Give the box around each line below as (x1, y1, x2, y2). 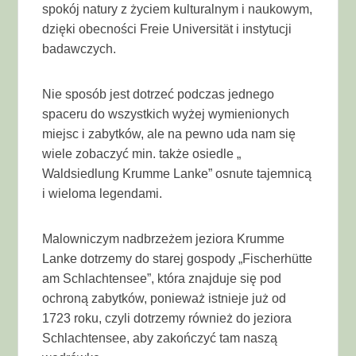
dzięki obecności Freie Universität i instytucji (42, 21, 292, 36)
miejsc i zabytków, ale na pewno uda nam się (42, 126, 296, 141)
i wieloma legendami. (42, 186, 163, 200)
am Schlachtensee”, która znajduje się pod (42, 271, 282, 285)
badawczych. (42, 41, 117, 56)
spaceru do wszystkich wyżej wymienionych (42, 106, 290, 121)
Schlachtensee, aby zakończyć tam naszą (42, 331, 278, 345)
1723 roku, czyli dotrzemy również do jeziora (42, 311, 292, 325)
